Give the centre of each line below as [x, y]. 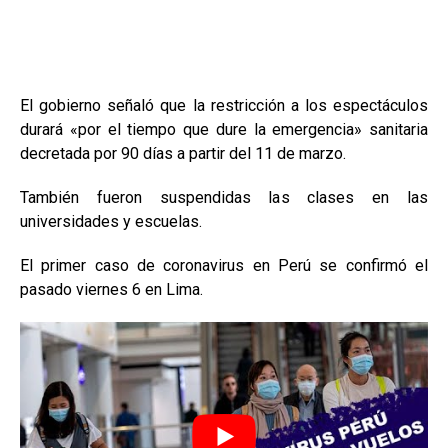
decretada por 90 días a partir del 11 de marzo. [183, 153]
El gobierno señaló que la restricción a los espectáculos [224, 105]
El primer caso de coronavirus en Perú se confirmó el [224, 265]
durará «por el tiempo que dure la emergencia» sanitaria [224, 129]
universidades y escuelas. [111, 221]
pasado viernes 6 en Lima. [111, 289]
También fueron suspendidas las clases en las [224, 197]
